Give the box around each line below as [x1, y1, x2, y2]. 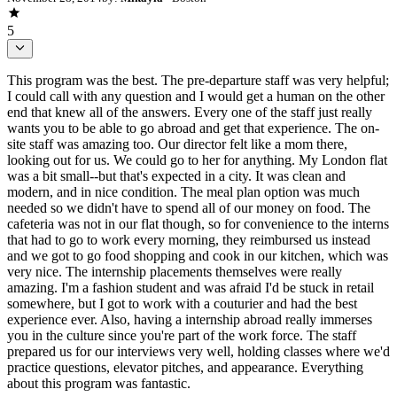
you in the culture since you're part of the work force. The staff [7, 328, 356, 344]
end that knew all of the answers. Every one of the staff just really [7, 105, 372, 121]
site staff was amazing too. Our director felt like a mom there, [7, 136, 347, 152]
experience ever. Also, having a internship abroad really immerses [7, 312, 372, 328]
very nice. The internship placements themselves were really [7, 264, 342, 280]
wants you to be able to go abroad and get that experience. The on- [7, 121, 379, 136]
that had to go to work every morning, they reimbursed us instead [7, 232, 370, 248]
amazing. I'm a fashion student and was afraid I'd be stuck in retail [7, 280, 374, 296]
